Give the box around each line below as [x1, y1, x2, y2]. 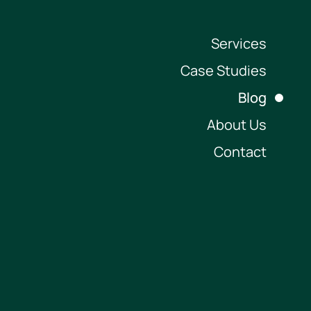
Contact [214, 142, 267, 161]
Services [211, 34, 267, 53]
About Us [207, 115, 267, 134]
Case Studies [180, 61, 267, 80]
